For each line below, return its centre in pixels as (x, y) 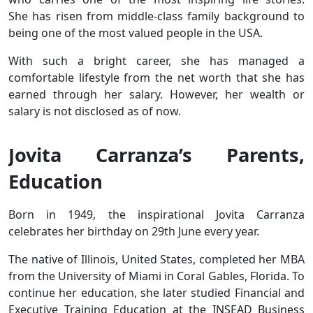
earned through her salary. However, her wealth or (156, 94)
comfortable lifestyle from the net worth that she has (156, 77)
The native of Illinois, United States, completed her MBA (156, 259)
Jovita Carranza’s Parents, (156, 154)
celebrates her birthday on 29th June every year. (135, 231)
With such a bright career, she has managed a (156, 60)
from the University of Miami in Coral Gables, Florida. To (156, 276)
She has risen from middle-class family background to (156, 16)
